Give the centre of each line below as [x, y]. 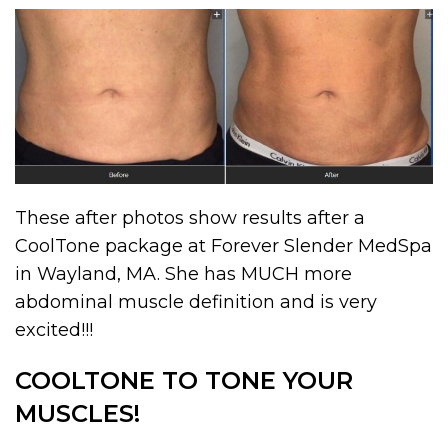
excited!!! [54, 329]
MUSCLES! [77, 413]
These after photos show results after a [190, 217]
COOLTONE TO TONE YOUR [184, 380]
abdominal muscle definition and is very [196, 301]
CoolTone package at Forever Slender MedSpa [223, 245]
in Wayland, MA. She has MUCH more [183, 273]
